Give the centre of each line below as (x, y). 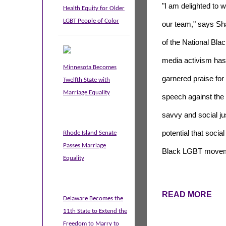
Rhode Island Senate (90, 133)
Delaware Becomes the (93, 199)
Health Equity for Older (94, 8)
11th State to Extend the (95, 211)
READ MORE (187, 195)
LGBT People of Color (91, 21)
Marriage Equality (87, 93)
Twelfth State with (87, 80)
